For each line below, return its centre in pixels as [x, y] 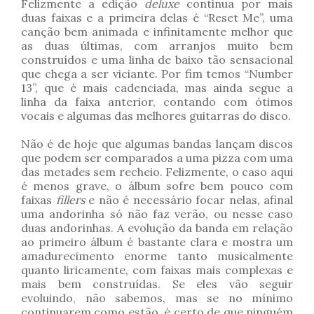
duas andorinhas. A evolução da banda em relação [157, 228]
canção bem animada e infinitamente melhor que [157, 32]
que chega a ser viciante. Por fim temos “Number [157, 74]
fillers [70, 200]
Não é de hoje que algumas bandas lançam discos [157, 144]
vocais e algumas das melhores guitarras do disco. [156, 116]
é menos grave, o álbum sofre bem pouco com [157, 186]
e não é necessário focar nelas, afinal [189, 200]
